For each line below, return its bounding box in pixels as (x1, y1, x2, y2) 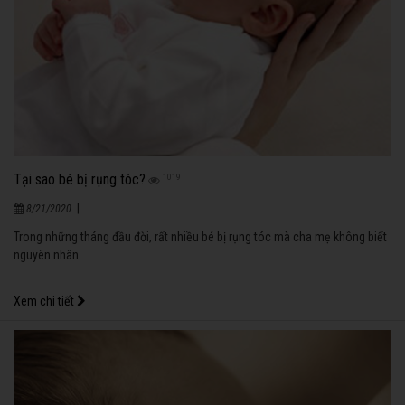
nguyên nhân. (14, 247, 81, 262)
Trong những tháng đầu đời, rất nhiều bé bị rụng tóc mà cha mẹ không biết (14, 229, 387, 244)
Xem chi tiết (14, 293, 77, 308)
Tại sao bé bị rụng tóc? (14, 170, 146, 188)
